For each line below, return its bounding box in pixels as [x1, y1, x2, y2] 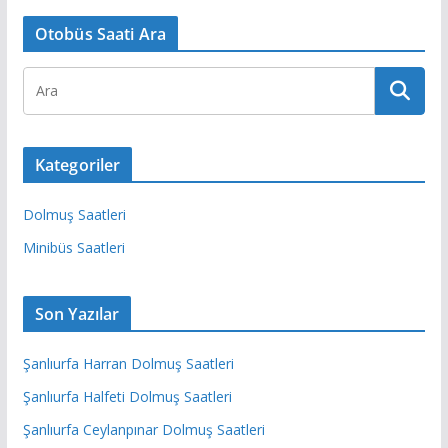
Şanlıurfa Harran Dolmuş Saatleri [22, 354, 234, 374]
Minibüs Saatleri [22, 238, 125, 258]
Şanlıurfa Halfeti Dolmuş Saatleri [22, 387, 232, 407]
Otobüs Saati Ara [34, 23, 167, 46]
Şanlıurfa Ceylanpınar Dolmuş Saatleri [22, 420, 265, 440]
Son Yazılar [34, 303, 120, 326]
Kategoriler [34, 154, 121, 177]
